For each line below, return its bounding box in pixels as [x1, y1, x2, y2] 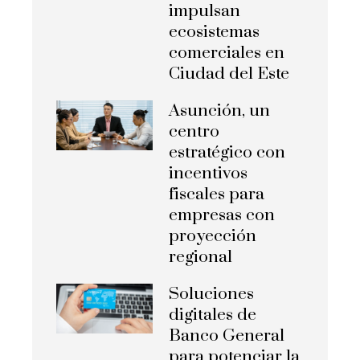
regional [169, 246, 232, 268]
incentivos [169, 162, 247, 184]
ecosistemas [169, 21, 260, 43]
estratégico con [169, 141, 285, 163]
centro [169, 121, 219, 142]
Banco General [169, 325, 284, 346]
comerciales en [169, 42, 284, 63]
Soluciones [169, 283, 254, 305]
